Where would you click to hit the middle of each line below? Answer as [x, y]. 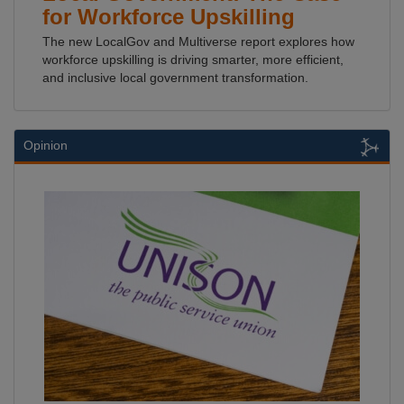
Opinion [46, 145]
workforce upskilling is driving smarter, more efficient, [193, 60]
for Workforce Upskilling [169, 17]
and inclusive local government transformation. [175, 78]
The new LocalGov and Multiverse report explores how [198, 41]
